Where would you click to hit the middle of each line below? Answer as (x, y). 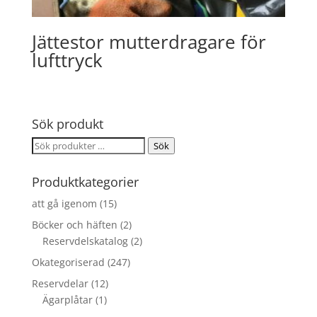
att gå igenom (64, 203)
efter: (44, 161)
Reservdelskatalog (85, 241)
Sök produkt (67, 123)
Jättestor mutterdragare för (149, 41)
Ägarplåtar (67, 299)
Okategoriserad (68, 262)
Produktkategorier (85, 181)
